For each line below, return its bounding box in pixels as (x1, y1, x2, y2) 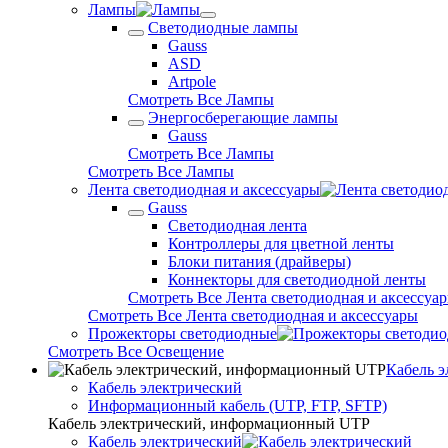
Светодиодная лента (168, 217, 307, 234)
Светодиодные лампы (148, 19, 298, 36)
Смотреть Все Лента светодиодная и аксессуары (88, 307, 418, 324)
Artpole (168, 73, 216, 90)
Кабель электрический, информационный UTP (48, 415, 370, 432)
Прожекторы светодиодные (88, 325, 277, 342)
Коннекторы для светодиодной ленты (168, 271, 426, 288)
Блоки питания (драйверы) (168, 253, 351, 270)
